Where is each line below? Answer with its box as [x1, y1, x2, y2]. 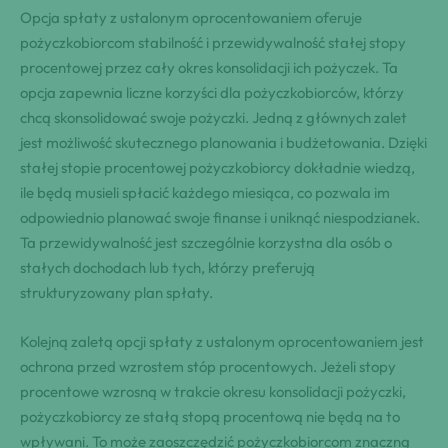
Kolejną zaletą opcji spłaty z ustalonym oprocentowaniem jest [20, 332, 424, 352]
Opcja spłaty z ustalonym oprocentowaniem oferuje [20, 8, 362, 28]
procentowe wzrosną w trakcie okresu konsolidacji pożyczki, [20, 382, 406, 402]
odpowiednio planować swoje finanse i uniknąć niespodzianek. [20, 208, 420, 228]
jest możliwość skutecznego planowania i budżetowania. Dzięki [20, 133, 427, 153]
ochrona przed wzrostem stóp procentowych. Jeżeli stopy [20, 357, 396, 377]
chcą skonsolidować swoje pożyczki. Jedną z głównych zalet [20, 108, 407, 128]
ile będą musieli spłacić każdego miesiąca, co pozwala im [20, 183, 390, 203]
